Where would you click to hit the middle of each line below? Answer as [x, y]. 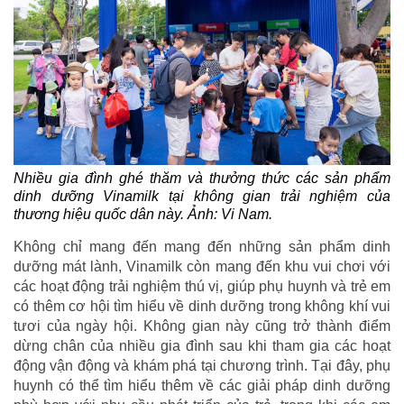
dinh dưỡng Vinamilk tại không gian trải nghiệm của [202, 196]
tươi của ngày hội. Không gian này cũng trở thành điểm [202, 326]
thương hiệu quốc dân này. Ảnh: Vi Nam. [143, 214]
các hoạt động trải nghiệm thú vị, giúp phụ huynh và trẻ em [202, 286]
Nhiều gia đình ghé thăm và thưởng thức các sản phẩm [202, 178]
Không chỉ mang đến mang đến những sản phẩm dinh [202, 246]
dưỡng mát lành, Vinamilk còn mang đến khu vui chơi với [202, 266]
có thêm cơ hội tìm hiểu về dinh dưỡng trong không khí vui [202, 306]
